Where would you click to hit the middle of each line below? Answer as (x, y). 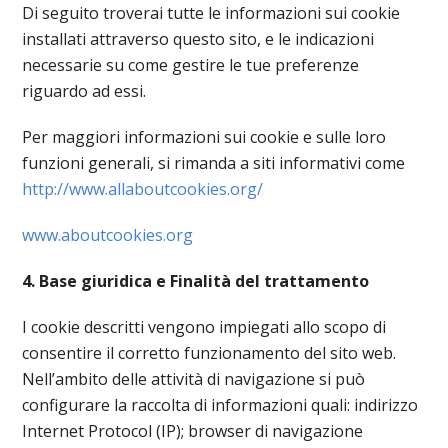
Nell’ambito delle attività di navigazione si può (194, 379)
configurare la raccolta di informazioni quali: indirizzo (220, 405)
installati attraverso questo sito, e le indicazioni (198, 39)
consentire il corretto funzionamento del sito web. (209, 353)
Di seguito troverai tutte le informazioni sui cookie (211, 13)
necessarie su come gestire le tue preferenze (191, 65)
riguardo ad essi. (84, 91)
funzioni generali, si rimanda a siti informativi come (214, 163)
